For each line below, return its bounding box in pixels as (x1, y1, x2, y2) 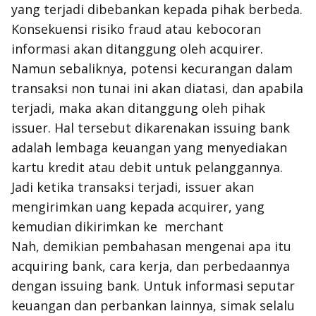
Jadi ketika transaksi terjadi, (11, 178, 185, 195)
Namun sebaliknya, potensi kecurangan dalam (11, 60, 293, 77)
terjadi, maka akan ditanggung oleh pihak (11, 99, 265, 116)
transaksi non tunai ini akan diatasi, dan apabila (11, 80, 303, 97)
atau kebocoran (162, 20, 261, 37)
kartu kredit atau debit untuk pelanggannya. (11, 159, 283, 176)
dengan (11, 277, 60, 294)
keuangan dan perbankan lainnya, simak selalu (11, 297, 295, 314)
